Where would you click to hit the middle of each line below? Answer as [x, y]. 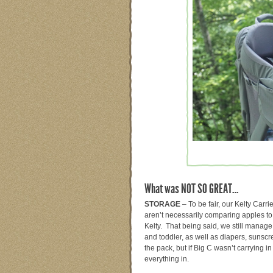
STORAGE [162, 204]
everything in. [167, 259]
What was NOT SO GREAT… [191, 189]
